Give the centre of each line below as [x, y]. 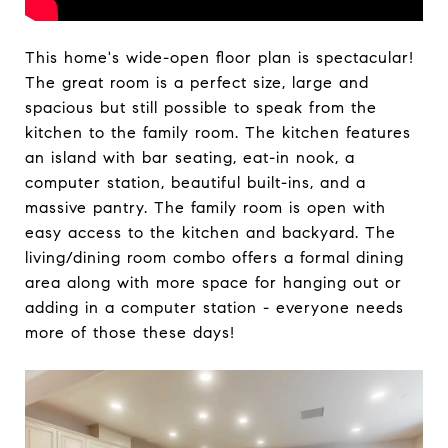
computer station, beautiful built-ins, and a [195, 183]
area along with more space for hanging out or [213, 283]
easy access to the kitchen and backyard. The [210, 233]
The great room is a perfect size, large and [197, 83]
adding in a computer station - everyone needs [214, 308]
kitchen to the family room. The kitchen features [218, 133]
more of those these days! [130, 333]
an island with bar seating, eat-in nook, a [190, 158]
